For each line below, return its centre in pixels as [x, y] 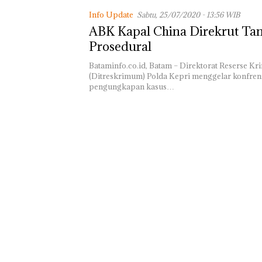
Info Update [111, 15]
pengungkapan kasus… [132, 87]
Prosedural [120, 46]
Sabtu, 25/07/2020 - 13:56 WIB [188, 15]
